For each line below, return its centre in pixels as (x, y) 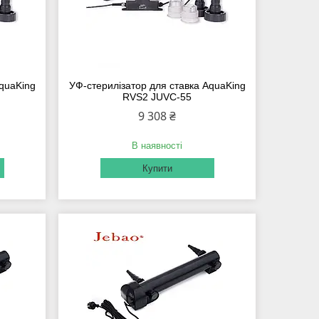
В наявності (157, 146)
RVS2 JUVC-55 (157, 97)
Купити (157, 169)
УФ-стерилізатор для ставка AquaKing (157, 86)
